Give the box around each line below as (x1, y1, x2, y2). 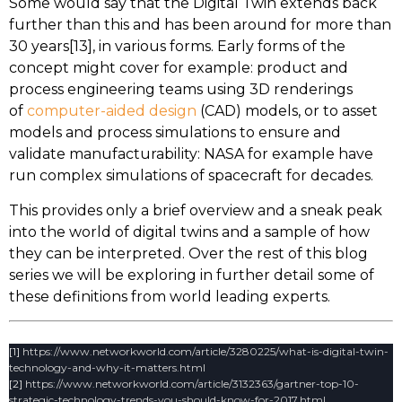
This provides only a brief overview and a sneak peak (9, 201, 382, 219)
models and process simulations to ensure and (9, 124, 341, 142)
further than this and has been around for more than (9, 16, 391, 34)
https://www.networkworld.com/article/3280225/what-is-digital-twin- (22, 345, 389, 359)
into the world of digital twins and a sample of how (9, 223, 370, 240)
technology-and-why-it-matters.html (9, 361, 205, 375)
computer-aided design (27, 102, 197, 120)
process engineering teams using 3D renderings (9, 81, 353, 99)
